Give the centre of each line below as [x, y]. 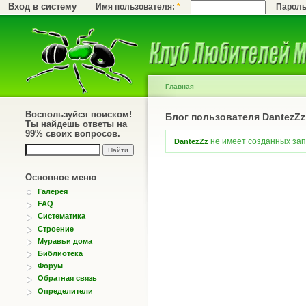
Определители [65, 291]
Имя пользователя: [137, 7]
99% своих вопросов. [73, 134]
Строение [56, 228]
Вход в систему [42, 6]
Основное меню [61, 177]
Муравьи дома [65, 241]
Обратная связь [67, 278]
